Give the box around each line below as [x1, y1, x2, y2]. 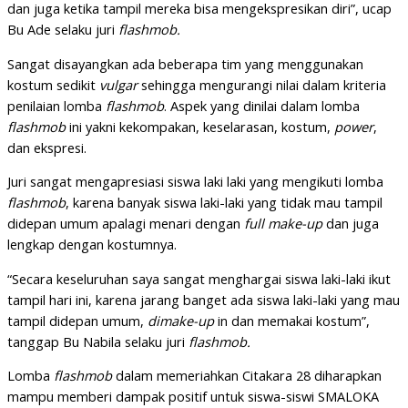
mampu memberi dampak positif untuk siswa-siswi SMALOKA [7, 387, 379, 406]
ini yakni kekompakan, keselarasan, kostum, [66, 117, 334, 136]
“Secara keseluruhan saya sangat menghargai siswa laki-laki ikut [7, 269, 391, 288]
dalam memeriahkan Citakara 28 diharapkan [112, 366, 382, 385]
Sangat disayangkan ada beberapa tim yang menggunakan [7, 54, 363, 73]
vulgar [99, 75, 138, 94]
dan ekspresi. [7, 138, 87, 157]
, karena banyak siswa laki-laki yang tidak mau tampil [66, 193, 382, 212]
